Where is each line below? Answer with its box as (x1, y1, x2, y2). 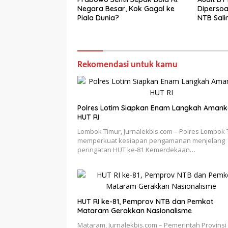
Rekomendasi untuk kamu (77, 60, 178, 70)
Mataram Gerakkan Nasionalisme (77, 206, 192, 216)
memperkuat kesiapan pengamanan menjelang (77, 136, 225, 146)
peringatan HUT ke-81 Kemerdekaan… (77, 145, 195, 155)
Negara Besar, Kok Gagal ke (77, 4, 175, 14)
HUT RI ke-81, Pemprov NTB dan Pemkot (77, 197, 213, 207)
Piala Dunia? (77, 13, 119, 23)
